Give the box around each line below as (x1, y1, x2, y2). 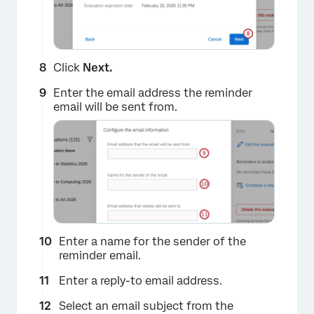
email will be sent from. (53, 100, 177, 114)
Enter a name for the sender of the (59, 235, 246, 249)
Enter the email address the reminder (53, 86, 252, 100)
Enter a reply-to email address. (59, 274, 222, 288)
